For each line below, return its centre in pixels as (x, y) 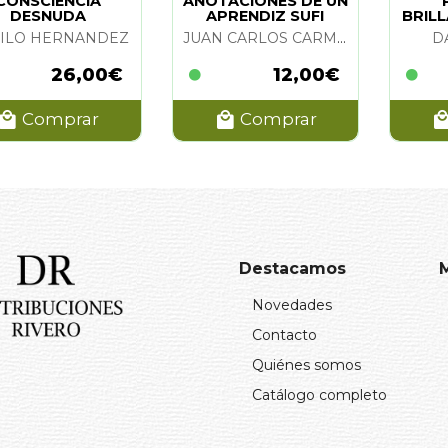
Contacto (284, 334)
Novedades (292, 304)
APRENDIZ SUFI (265, 15)
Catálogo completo (319, 394)
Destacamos (292, 268)
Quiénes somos (306, 364)
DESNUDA (47, 15)
